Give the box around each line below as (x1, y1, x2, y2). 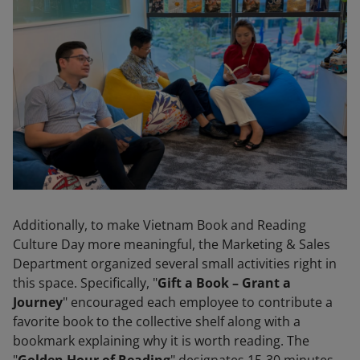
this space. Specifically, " (13, 274, 157, 292)
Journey (13, 293, 63, 312)
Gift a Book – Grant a (157, 274, 291, 292)
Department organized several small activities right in (13, 255, 337, 273)
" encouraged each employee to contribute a (63, 293, 333, 312)
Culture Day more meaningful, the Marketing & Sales (13, 235, 330, 254)
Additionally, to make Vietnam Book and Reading (13, 216, 306, 235)
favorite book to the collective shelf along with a (13, 313, 301, 331)
